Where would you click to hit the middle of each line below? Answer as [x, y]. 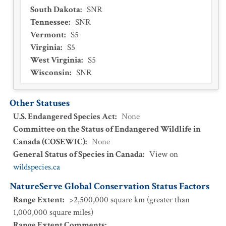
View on [164, 154]
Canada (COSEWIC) [49, 142]
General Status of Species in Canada [78, 154]
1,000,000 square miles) [53, 212]
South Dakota [55, 10]
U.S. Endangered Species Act [64, 117]
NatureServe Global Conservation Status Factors [109, 186]
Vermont [47, 35]
